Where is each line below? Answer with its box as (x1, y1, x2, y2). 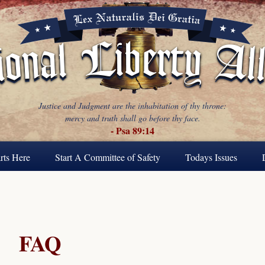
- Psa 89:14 (111, 124, 154, 137)
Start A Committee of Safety (54, 151, 160, 163)
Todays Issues (185, 151, 237, 163)
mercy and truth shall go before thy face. (64, 112, 201, 124)
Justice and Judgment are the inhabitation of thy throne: (38, 100, 227, 111)
